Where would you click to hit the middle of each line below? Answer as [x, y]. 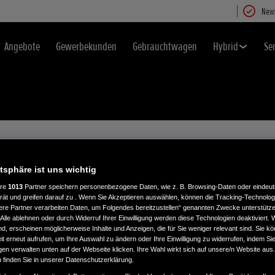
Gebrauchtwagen [165, 47]
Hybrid [226, 47]
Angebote [22, 47]
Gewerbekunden [86, 47]
